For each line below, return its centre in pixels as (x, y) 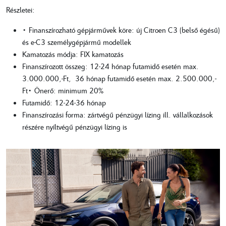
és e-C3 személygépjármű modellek (77, 42)
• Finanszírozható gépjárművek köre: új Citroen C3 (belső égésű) (121, 30)
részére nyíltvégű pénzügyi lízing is (75, 126)
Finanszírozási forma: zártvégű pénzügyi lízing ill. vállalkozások (118, 114)
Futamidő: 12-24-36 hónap (64, 102)
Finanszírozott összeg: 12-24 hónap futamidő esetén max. (110, 66)
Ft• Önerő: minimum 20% (63, 90)
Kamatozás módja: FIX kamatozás (73, 54)
